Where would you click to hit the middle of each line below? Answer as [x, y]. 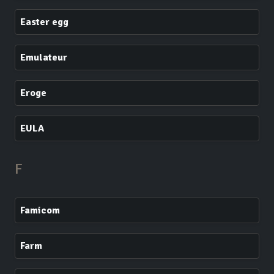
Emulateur [44, 57]
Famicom [40, 210]
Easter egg [44, 22]
